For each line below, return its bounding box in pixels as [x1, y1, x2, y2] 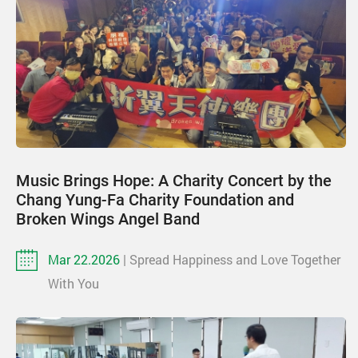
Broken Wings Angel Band [16, 209, 200, 229]
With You [48, 274, 99, 292]
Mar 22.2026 [48, 250, 123, 268]
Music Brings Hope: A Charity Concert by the [16, 170, 332, 190]
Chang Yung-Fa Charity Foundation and [16, 189, 294, 209]
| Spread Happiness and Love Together [123, 250, 340, 268]
